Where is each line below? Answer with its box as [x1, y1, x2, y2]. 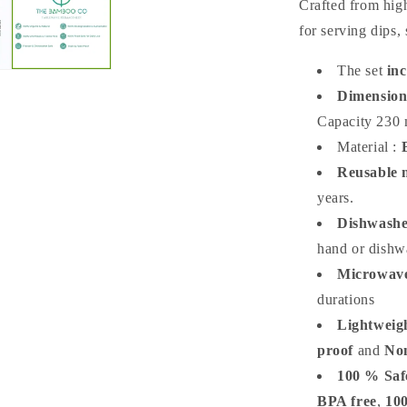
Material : [337, 139, 402, 154]
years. [317, 190, 354, 205]
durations [317, 292, 375, 307]
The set [337, 63, 387, 78]
